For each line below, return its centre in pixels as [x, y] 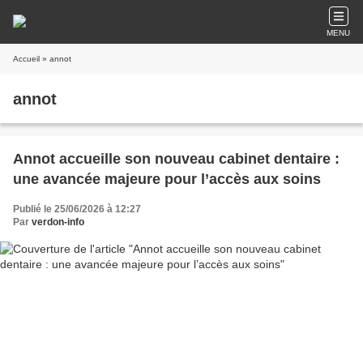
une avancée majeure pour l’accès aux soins [167, 179]
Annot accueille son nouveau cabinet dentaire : [176, 159]
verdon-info [58, 222]
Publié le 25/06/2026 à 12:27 [77, 209]
